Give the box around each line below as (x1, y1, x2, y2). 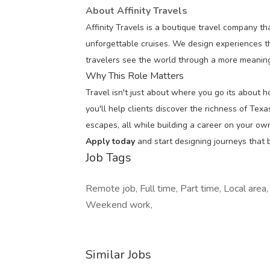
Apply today (86, 136, 137, 147)
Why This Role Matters (86, 69, 184, 83)
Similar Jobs (86, 246, 151, 263)
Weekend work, (86, 198, 152, 212)
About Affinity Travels (86, 4, 187, 17)
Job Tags (86, 149, 131, 166)
